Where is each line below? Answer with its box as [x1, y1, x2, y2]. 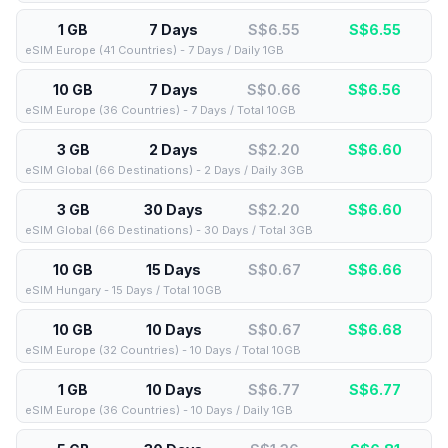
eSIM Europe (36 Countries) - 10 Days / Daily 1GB [25, 403, 293, 417]
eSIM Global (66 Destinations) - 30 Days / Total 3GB [25, 223, 313, 237]
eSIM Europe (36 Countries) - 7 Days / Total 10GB [25, 103, 296, 117]
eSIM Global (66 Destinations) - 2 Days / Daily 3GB [25, 163, 304, 177]
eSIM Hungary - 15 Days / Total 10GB [25, 283, 222, 297]
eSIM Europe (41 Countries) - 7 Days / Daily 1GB [25, 43, 284, 57]
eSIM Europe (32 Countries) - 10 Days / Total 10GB [25, 343, 301, 357]
